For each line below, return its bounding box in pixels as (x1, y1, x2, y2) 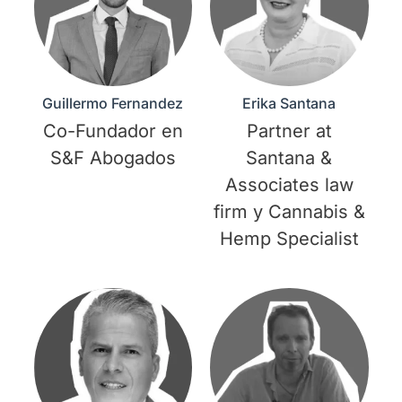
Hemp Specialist (219, 228, 359, 250)
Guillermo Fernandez (42, 94, 184, 113)
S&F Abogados (49, 147, 176, 170)
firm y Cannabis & (213, 201, 365, 223)
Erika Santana (242, 94, 336, 113)
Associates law (224, 174, 354, 197)
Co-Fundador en (42, 120, 183, 143)
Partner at (246, 120, 332, 143)
